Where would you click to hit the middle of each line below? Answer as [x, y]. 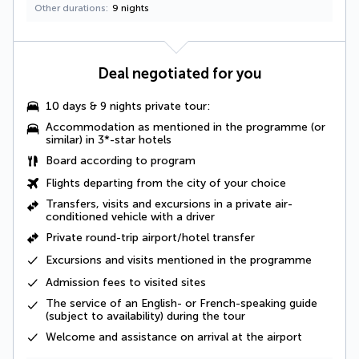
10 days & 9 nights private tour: [128, 106]
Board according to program [121, 160]
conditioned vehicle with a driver [130, 216]
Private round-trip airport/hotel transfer [150, 237]
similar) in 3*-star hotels [109, 139]
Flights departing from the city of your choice [166, 183]
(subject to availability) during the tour [145, 316]
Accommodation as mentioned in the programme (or [186, 127]
